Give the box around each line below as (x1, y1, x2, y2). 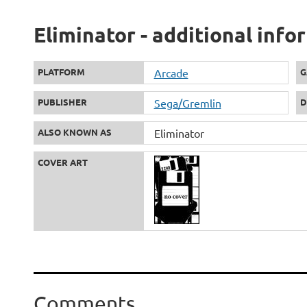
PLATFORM (37, 66, 85, 77)
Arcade (153, 66, 188, 79)
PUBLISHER (37, 96, 87, 108)
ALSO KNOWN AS (37, 126, 112, 138)
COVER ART (37, 156, 88, 168)
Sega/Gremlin (153, 96, 221, 110)
